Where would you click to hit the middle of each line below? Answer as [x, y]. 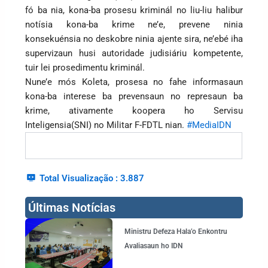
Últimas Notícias [72, 207]
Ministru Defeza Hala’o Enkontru [176, 231]
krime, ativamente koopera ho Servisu [134, 110]
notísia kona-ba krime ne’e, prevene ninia [134, 24]
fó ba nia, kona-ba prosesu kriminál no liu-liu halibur [134, 10]
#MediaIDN [209, 125]
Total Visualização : [79, 178]
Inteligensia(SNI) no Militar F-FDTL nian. [106, 125]
